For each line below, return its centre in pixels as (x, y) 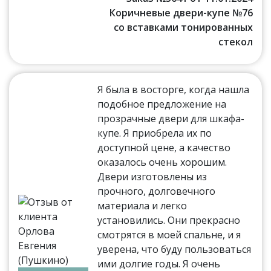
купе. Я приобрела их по (155, 133)
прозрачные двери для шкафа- (171, 118)
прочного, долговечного (157, 191)
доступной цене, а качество (164, 147)
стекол (235, 41)
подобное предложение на (162, 104)
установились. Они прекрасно (169, 220)
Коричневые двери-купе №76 (181, 12)
